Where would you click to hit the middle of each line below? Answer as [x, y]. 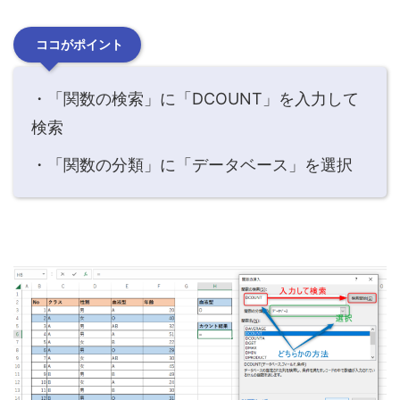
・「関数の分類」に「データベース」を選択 [192, 164]
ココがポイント [79, 44]
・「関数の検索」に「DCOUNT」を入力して [195, 98]
